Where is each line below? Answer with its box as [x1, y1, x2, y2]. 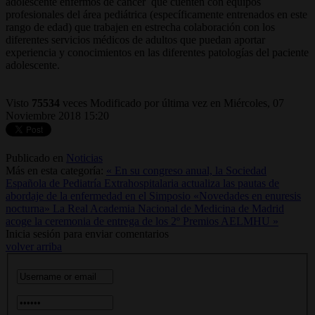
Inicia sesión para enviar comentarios [6, 227, 169, 240]
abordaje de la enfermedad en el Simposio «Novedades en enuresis [6, 189, 301, 202]
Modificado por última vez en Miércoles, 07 [90, 96, 284, 109]
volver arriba [6, 240, 62, 252]
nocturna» [6, 202, 53, 214]
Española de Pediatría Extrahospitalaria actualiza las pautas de [6, 176, 279, 189]
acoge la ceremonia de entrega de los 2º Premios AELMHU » [6, 214, 278, 227]
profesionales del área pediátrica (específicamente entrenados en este [6, 8, 307, 20]
